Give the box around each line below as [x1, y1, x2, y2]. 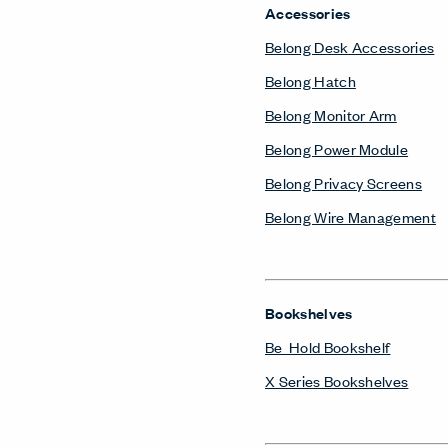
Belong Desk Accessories [265, 36, 435, 57]
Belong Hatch [265, 70, 356, 91]
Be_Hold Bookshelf [265, 336, 391, 357]
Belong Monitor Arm [265, 104, 397, 125]
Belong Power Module [265, 138, 409, 159]
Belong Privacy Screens [265, 172, 423, 193]
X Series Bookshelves [265, 370, 409, 391]
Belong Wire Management [265, 206, 437, 227]
